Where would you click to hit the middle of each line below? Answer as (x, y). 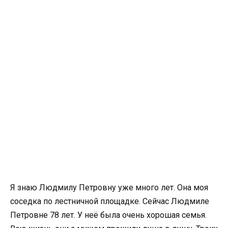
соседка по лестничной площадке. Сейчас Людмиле (110, 201)
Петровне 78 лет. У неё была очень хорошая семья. (108, 215)
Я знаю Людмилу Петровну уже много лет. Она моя (109, 187)
